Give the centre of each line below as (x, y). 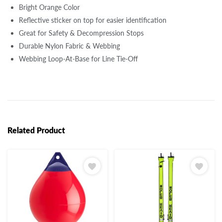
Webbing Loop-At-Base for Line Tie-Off (78, 58)
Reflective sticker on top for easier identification (93, 20)
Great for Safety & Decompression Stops (81, 33)
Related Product (36, 130)
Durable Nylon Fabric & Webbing (69, 46)
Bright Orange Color (49, 7)
